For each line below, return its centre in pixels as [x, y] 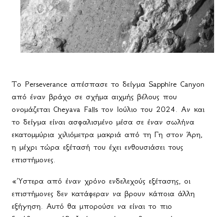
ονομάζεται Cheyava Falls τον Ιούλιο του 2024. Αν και [108, 109]
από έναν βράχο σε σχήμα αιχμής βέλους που [94, 97]
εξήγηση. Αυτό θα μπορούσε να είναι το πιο [92, 206]
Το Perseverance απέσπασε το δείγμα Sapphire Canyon [108, 84]
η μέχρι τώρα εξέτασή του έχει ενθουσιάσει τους [97, 147]
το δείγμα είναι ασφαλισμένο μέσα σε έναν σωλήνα [103, 122]
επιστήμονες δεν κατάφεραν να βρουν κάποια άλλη [103, 194]
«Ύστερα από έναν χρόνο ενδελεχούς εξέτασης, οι [101, 181]
